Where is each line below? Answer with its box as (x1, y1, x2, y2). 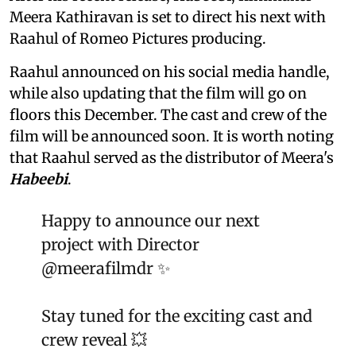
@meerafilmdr (41, 258, 153, 279)
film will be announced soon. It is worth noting (10, 127, 334, 146)
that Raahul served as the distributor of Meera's (10, 149, 334, 168)
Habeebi (10, 170, 68, 189)
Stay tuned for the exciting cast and (41, 306, 312, 327)
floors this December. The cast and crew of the (10, 106, 327, 125)
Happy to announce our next (41, 211, 260, 231)
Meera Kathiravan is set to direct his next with (10, 8, 326, 27)
